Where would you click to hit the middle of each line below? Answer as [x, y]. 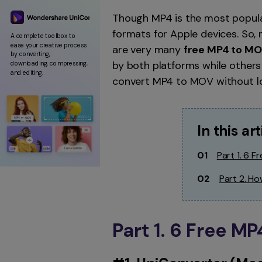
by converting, [31, 54]
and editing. [27, 73]
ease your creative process [49, 45]
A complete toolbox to [43, 36]
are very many [148, 50]
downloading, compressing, [49, 63]
